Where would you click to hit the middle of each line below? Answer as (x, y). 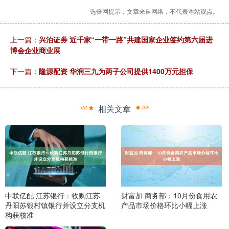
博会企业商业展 (35, 50)
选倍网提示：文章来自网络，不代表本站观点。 (154, 11)
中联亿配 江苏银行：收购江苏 (53, 195)
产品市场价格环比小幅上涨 (164, 205)
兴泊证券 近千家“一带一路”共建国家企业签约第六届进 (126, 40)
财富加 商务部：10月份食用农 (169, 195)
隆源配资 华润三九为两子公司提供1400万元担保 (116, 71)
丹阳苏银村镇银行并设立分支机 (55, 205)
